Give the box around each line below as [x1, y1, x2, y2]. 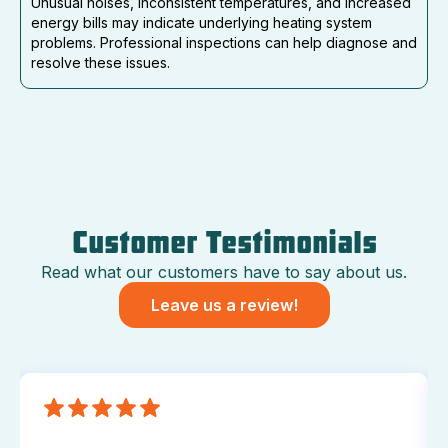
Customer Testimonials [71, 225, 377, 263]
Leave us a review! [150, 295, 298, 316]
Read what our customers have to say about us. [41, 262, 407, 283]
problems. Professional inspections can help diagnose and [31, 34, 417, 52]
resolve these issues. [31, 54, 170, 72]
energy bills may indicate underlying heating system [31, 14, 372, 32]
